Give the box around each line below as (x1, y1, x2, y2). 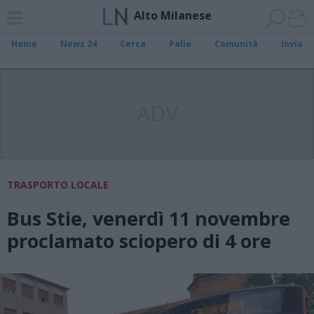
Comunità (214, 38, 258, 50)
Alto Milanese (133, 7, 212, 23)
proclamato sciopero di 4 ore (7, 228, 271, 254)
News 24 (60, 38, 97, 50)
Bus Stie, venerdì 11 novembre (7, 205, 290, 231)
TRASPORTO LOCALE (7, 178, 109, 191)
